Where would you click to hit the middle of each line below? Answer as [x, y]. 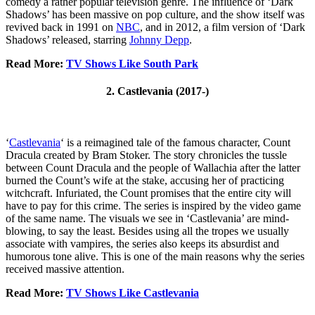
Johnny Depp [159, 39]
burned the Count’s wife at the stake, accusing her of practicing [145, 181]
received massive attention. [65, 269]
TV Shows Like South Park [132, 63]
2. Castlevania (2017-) [157, 91]
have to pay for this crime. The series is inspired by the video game [153, 206]
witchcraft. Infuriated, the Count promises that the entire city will [148, 193]
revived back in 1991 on [61, 27]
